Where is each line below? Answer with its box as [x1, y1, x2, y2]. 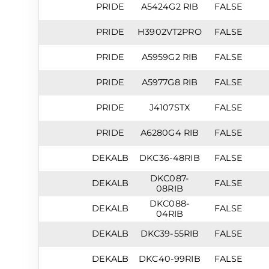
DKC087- [150, 173, 189, 184]
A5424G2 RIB [141, 1, 199, 12]
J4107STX [149, 102, 190, 113]
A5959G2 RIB [141, 52, 198, 62]
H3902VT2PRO [138, 26, 202, 37]
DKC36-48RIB [139, 153, 200, 163]
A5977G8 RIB [141, 77, 198, 88]
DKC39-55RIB [140, 228, 199, 239]
